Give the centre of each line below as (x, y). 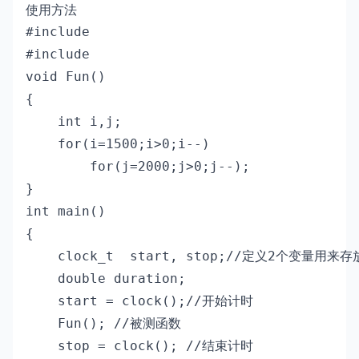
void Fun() (66, 77)
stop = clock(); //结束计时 (139, 346)
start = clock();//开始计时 (143, 301)
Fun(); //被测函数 (103, 323)
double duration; (106, 278)
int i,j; (74, 121)
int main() (66, 211)
